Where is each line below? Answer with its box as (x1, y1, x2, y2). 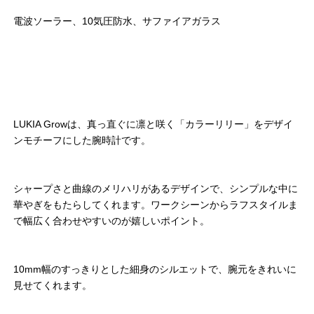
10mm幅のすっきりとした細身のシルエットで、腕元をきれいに (13, 264, 296, 275)
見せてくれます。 (13, 280, 92, 292)
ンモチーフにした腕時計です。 (13, 135, 151, 146)
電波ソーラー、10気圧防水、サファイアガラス (13, 15, 221, 27)
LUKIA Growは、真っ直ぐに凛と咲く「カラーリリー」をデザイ (13, 118, 293, 130)
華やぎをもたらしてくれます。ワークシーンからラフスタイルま (13, 199, 298, 211)
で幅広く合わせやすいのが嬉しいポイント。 (13, 215, 210, 227)
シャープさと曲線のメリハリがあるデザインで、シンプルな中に (13, 183, 298, 195)
